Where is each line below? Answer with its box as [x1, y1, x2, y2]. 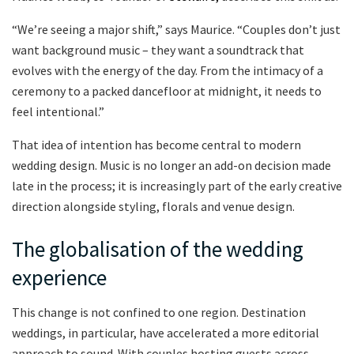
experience [12, 263, 107, 291]
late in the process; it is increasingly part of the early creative [12, 178, 342, 194]
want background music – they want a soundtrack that [12, 42, 304, 58]
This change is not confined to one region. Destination [12, 304, 306, 321]
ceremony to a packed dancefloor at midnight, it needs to [12, 83, 322, 100]
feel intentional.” [12, 104, 104, 120]
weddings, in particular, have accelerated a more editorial [12, 325, 319, 341]
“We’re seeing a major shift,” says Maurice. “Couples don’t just [12, 21, 341, 38]
